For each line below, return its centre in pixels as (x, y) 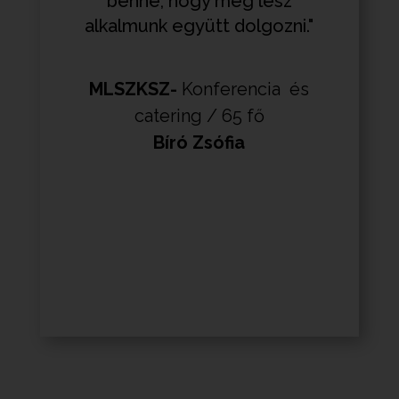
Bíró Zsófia (199, 142)
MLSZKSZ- (136, 89)
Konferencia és (246, 89)
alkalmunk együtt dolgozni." (199, 25)
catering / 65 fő (199, 115)
